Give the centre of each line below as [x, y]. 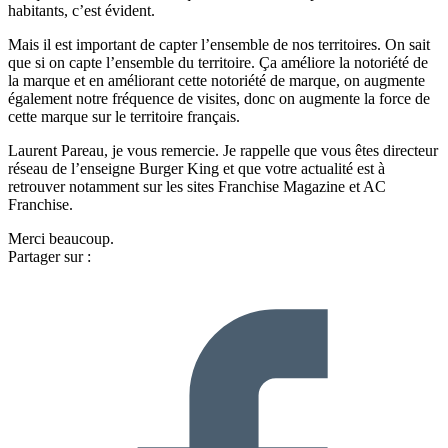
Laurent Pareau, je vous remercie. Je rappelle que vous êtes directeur [223, 151]
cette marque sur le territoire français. [124, 117]
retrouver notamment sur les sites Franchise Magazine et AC [197, 187]
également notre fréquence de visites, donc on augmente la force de [219, 99]
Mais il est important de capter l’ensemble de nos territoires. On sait [219, 45]
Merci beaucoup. [61, 239]
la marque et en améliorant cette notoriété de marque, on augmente [216, 81]
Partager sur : [49, 257]
